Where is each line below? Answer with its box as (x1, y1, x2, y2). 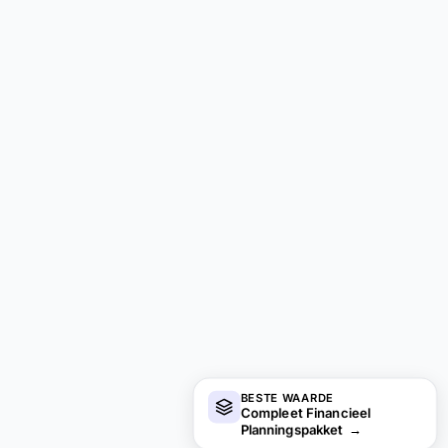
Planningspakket (240, 421, 347, 438)
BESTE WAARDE (240, 390, 334, 405)
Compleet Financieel (240, 404, 371, 422)
